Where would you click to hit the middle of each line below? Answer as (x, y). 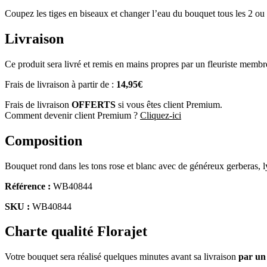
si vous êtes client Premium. (169, 104)
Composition (44, 140)
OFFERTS (94, 104)
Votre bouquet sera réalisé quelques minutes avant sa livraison (122, 257)
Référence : (28, 186)
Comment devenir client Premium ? (72, 115)
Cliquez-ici (161, 115)
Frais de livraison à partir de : (60, 84)
